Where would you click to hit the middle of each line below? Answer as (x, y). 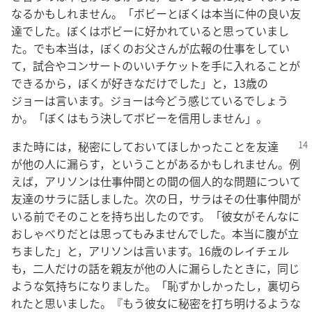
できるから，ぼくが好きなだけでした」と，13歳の (140, 83)
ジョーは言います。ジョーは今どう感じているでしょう (150, 100)
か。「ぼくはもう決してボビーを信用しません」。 (139, 118)
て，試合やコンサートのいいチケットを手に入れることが (156, 65)
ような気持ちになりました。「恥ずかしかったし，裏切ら (156, 286)
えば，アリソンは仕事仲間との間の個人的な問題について (156, 181)
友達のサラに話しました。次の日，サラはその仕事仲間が (156, 198)
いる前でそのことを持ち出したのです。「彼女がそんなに (155, 216)
